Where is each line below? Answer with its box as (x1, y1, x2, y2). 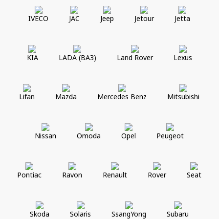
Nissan (35, 131, 57, 140)
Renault (103, 170, 128, 179)
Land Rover (116, 52, 153, 62)
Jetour (134, 13, 154, 23)
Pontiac (17, 170, 42, 179)
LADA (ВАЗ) (58, 52, 96, 62)
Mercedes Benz (97, 91, 147, 101)
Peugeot (156, 131, 184, 140)
